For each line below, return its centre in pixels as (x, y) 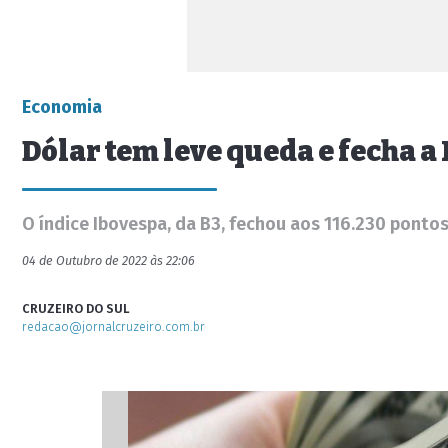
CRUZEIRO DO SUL (76, 308)
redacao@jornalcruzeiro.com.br (113, 326)
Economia (62, 107)
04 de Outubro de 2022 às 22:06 (108, 260)
